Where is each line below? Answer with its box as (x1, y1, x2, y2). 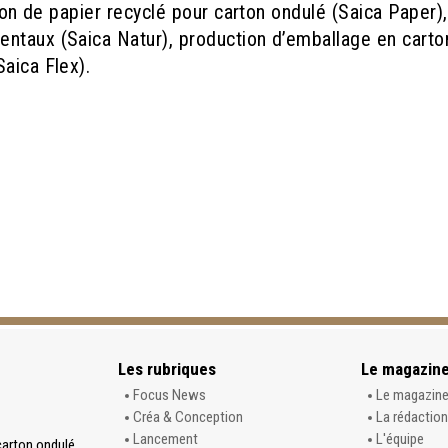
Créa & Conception (132, 407, 243, 426)
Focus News (132, 385, 206, 404)
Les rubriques (117, 358, 216, 379)
